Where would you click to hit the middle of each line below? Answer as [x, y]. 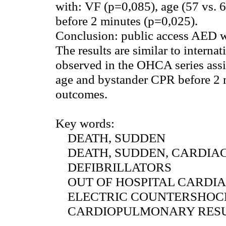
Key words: [85, 123]
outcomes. [81, 94]
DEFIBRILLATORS [114, 167]
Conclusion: [87, 36]
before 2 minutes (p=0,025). [127, 21]
